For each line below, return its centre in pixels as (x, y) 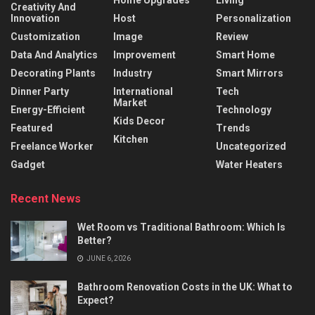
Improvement (144, 55)
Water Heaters (249, 165)
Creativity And (43, 7)
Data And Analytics (54, 55)
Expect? (96, 301)
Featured (32, 128)
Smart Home (245, 55)
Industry (133, 73)
